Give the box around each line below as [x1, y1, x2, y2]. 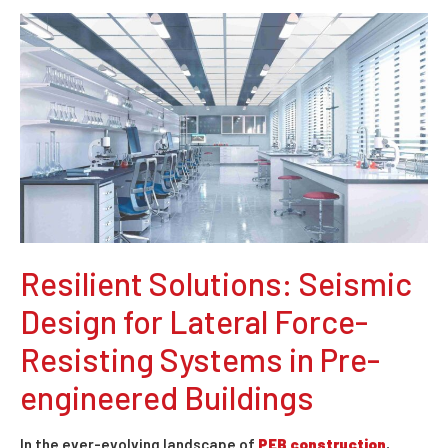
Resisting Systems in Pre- [20, 339, 380, 378]
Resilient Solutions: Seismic [20, 263, 412, 302]
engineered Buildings [20, 377, 314, 416]
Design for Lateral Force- [20, 301, 368, 340]
